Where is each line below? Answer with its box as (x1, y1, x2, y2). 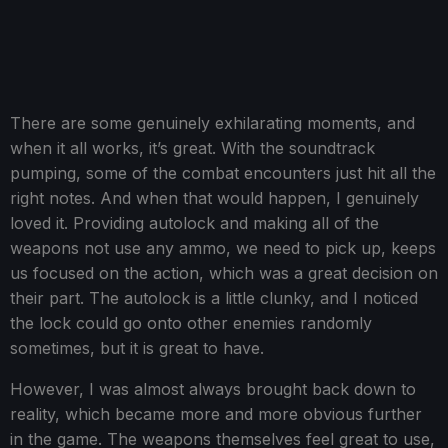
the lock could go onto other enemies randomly (10, 312, 372, 333)
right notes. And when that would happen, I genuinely (10, 187, 419, 208)
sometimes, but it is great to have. (10, 337, 264, 358)
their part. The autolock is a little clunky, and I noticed (10, 287, 418, 308)
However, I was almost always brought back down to (10, 378, 416, 399)
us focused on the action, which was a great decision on (10, 262, 438, 283)
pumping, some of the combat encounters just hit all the (10, 162, 436, 183)
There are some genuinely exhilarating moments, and (10, 112, 415, 133)
